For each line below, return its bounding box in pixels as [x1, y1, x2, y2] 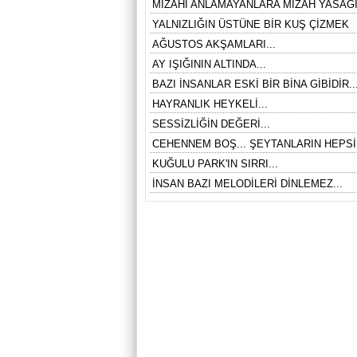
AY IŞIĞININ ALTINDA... [152, 58, 266, 70]
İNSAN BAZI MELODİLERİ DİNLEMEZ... [152, 178, 343, 190]
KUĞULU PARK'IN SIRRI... [152, 158, 278, 170]
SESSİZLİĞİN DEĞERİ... [152, 118, 270, 130]
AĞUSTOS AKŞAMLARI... [152, 38, 276, 50]
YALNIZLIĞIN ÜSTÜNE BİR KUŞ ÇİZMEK [152, 18, 349, 30]
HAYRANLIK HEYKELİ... [152, 98, 268, 110]
